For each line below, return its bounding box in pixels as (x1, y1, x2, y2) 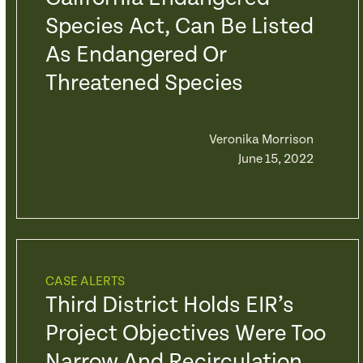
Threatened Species (45, 70, 243, 96)
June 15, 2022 (237, 152, 314, 167)
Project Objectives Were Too (45, 321, 326, 347)
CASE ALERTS (45, 274, 125, 289)
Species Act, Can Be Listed (45, 14, 314, 40)
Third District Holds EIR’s (45, 293, 294, 318)
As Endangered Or (45, 42, 227, 68)
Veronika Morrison (208, 132, 314, 147)
